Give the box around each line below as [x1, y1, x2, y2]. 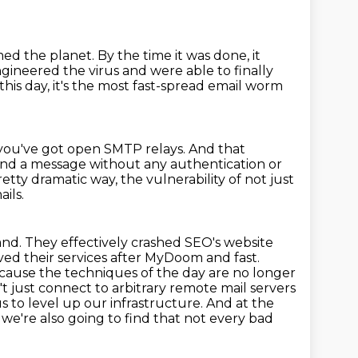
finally [234, 63, 273, 78]
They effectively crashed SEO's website [25, 235, 273, 250]
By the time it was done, [97, 48, 253, 63]
